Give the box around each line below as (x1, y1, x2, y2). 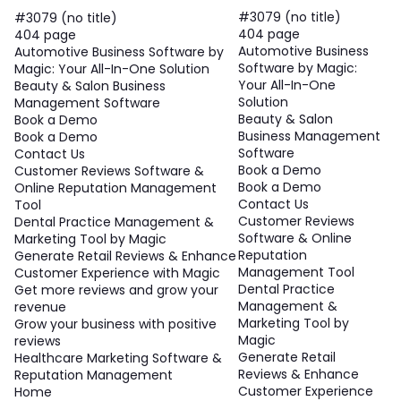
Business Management (237, 127, 380, 146)
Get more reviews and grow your (14, 281, 218, 300)
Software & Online (237, 229, 352, 248)
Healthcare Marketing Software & (14, 349, 222, 368)
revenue (14, 298, 66, 317)
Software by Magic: (237, 59, 357, 78)
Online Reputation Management (14, 179, 217, 198)
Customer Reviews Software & (14, 162, 204, 181)
